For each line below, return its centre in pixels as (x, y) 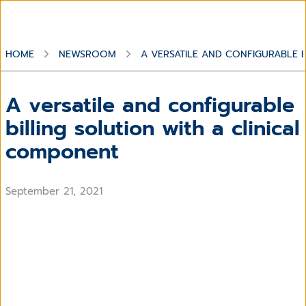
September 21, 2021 (54, 191)
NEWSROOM (87, 54)
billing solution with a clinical (153, 128)
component (62, 151)
